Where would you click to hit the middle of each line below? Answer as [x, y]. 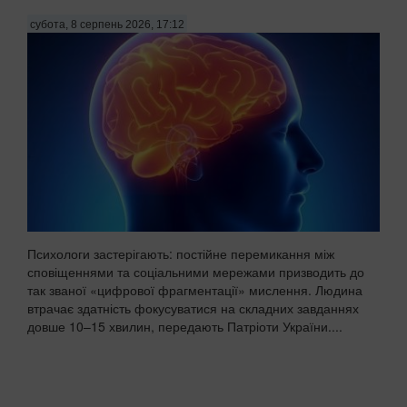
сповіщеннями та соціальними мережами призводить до [196, 271]
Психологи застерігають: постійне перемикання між [181, 253]
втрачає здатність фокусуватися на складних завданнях [193, 308]
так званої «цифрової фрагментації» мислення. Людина [195, 289]
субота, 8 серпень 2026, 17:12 [107, 24]
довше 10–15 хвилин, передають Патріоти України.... [185, 326]
